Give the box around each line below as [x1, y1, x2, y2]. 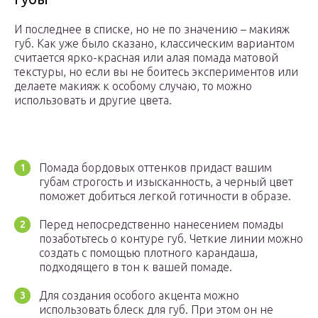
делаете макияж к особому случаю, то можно [14, 79, 252, 93]
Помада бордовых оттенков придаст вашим [39, 161, 272, 175]
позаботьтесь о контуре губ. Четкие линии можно [39, 232, 303, 246]
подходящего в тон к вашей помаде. [39, 261, 232, 274]
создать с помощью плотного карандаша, [39, 246, 258, 260]
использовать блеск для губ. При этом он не [39, 303, 273, 317]
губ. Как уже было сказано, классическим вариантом [14, 37, 295, 50]
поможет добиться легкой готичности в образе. [39, 190, 291, 203]
